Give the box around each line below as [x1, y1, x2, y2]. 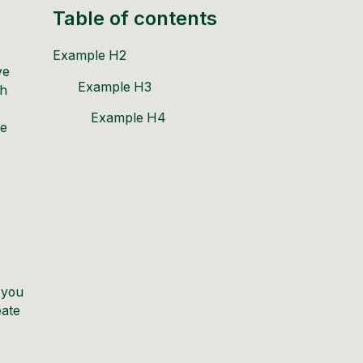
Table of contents [52, 6, 217, 31]
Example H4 [91, 110, 167, 126]
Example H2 [52, 47, 126, 63]
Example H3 [78, 79, 152, 95]
